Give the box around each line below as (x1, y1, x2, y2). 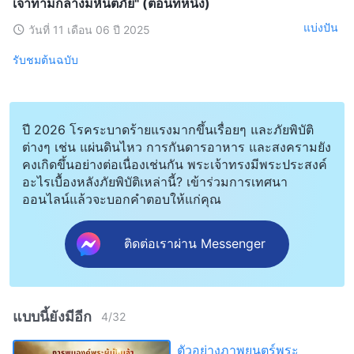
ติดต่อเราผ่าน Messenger (124, 235, 265, 252)
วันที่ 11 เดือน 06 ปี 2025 (28, 22, 150, 36)
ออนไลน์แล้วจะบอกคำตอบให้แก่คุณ (22, 190, 221, 207)
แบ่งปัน (303, 21, 338, 35)
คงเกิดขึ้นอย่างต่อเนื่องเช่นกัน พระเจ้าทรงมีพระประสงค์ (22, 156, 327, 172)
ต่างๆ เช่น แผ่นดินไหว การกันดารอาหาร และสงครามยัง (22, 138, 331, 155)
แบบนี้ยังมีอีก (13, 307, 92, 325)
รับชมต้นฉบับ (13, 52, 78, 66)
